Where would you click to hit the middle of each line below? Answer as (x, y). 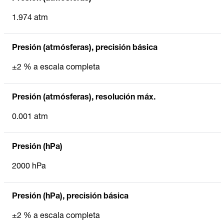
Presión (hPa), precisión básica (70, 197)
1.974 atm (30, 18)
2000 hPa (29, 167)
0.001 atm (30, 117)
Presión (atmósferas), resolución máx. (84, 98)
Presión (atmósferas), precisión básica (85, 48)
